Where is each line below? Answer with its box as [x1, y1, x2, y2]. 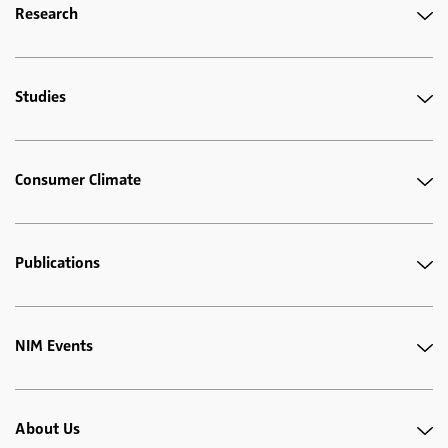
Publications [15, 253, 100, 274]
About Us [15, 419, 80, 440]
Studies [15, 87, 66, 108]
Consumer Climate [15, 170, 141, 191]
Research [15, 4, 78, 25]
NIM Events [15, 336, 93, 357]
